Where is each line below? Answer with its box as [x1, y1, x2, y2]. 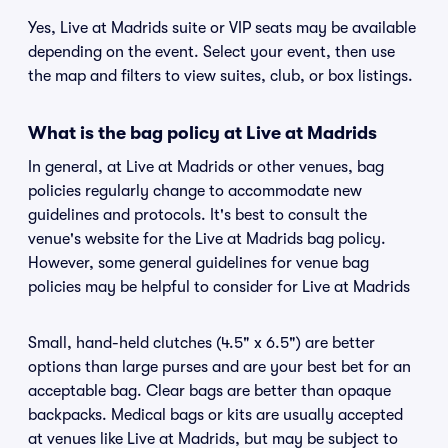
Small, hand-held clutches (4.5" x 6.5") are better [28, 334, 375, 352]
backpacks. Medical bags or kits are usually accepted [28, 406, 403, 424]
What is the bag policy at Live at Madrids [28, 123, 377, 143]
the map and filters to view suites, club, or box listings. [28, 67, 413, 85]
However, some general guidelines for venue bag [28, 254, 369, 272]
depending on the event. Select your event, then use [28, 43, 395, 61]
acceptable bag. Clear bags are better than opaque [28, 382, 391, 400]
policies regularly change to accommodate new [28, 182, 362, 200]
